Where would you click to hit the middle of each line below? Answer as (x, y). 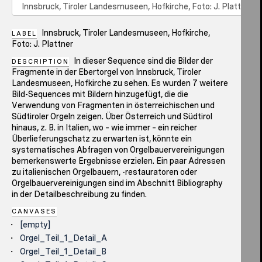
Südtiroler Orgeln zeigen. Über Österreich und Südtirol (112, 116)
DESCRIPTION (40, 61)
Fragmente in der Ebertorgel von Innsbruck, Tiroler (106, 72)
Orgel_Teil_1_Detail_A (63, 238)
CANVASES (34, 211)
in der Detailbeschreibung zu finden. (79, 194)
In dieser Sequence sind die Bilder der (142, 61)
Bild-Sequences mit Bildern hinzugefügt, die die (100, 94)
